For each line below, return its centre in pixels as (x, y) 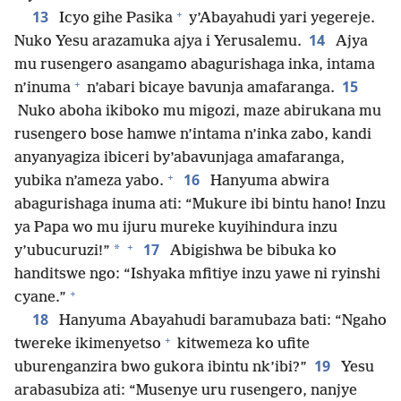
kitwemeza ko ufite (242, 345)
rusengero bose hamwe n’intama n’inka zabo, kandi (193, 135)
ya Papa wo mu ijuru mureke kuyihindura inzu (176, 228)
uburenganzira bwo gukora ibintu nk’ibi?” (161, 368)
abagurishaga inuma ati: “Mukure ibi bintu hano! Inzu (200, 205)
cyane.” (40, 298)
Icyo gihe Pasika (114, 19)
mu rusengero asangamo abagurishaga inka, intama (195, 65)
